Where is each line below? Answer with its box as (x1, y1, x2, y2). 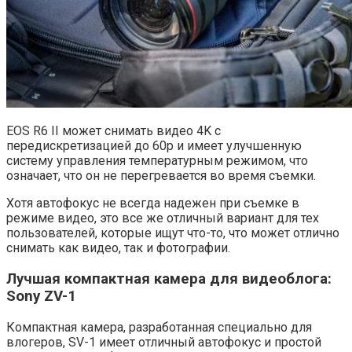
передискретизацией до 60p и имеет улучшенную (6, 138, 302, 154)
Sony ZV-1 (6, 288, 76, 306)
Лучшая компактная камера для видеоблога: (6, 270, 332, 288)
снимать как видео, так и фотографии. (6, 240, 230, 256)
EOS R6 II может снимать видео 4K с (6, 123, 221, 139)
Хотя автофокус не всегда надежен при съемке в (6, 196, 299, 211)
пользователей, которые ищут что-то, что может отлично (6, 225, 339, 241)
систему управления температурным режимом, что (6, 153, 308, 169)
